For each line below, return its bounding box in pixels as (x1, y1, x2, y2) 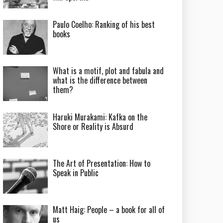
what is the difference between (53, 74, 148, 86)
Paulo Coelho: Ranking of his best (53, 18, 155, 30)
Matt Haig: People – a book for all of (53, 204, 165, 216)
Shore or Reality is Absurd (53, 120, 134, 132)
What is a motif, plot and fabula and (53, 65, 164, 77)
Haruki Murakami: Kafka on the (53, 111, 148, 123)
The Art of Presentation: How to (53, 157, 151, 169)
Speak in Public (53, 167, 99, 179)
